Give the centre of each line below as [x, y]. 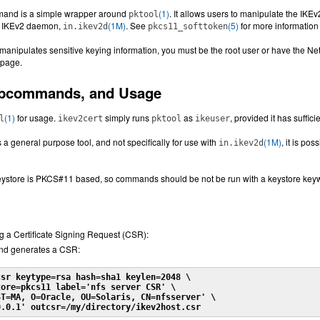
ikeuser [212, 119]
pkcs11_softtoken [188, 26]
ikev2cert [80, 119]
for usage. [36, 117]
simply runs [127, 117]
